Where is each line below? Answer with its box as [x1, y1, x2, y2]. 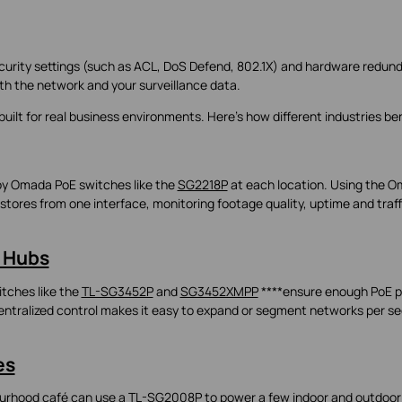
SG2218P [177, 176, 228, 194]
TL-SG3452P [81, 282, 153, 300]
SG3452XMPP [179, 282, 258, 300]
